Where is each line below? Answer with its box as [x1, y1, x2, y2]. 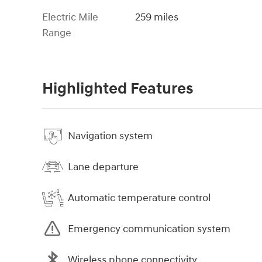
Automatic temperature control [68, 191, 211, 205]
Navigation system [68, 129, 153, 143]
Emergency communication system [68, 222, 230, 236]
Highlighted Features [42, 79, 193, 99]
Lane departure [68, 160, 139, 174]
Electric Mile [42, 11, 98, 25]
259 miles [135, 11, 179, 25]
